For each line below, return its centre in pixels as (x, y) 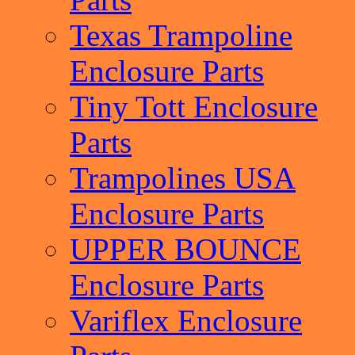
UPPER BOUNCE (185, 249)
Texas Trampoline (181, 35)
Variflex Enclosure (186, 321)
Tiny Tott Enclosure (194, 107)
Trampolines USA (183, 178)
